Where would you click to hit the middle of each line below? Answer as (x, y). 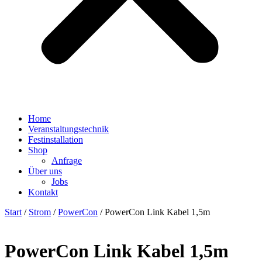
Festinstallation (56, 139)
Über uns (45, 171)
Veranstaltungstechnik (68, 129)
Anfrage (67, 161)
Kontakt (43, 192)
